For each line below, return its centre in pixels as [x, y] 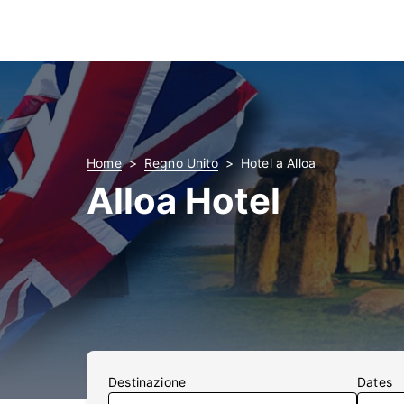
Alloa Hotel [184, 201]
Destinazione [147, 382]
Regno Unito [181, 163]
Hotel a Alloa [278, 163]
